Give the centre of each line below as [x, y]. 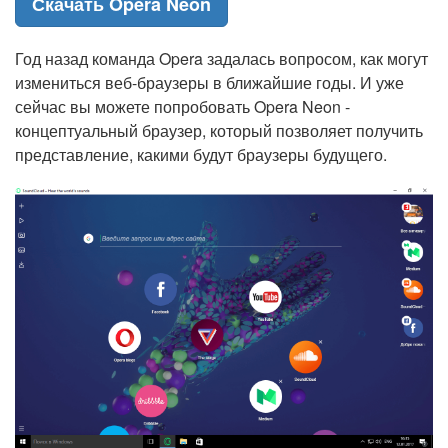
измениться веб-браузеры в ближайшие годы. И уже [209, 82]
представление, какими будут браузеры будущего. [201, 154]
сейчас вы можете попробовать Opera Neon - [182, 106]
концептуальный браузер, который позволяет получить [219, 130]
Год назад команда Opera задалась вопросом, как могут [221, 58]
